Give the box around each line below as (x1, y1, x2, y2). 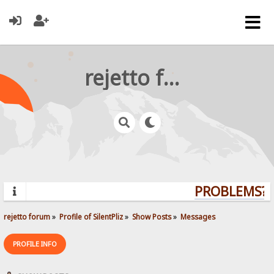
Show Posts (132, 211, 172, 221)
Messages (180, 211, 216, 221)
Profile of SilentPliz (59, 211, 124, 221)
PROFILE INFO (13, 239, 57, 248)
